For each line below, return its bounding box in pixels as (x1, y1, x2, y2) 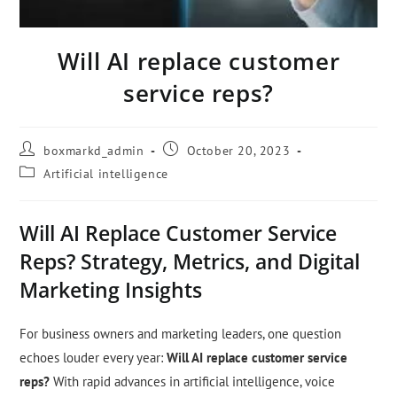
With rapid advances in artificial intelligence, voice (50, 373, 336, 391)
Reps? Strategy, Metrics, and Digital (19, 247, 361, 276)
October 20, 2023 (186, 143, 291, 160)
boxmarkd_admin (43, 143, 144, 160)
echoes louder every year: (19, 349, 167, 367)
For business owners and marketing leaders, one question (19, 325, 342, 343)
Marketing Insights (19, 276, 203, 305)
